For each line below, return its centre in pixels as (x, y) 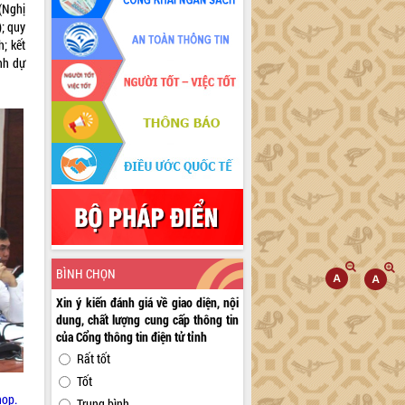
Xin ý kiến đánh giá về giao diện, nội (148, 303)
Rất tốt (94, 359)
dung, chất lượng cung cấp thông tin (148, 320)
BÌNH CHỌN (86, 274)
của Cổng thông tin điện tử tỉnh (132, 337)
